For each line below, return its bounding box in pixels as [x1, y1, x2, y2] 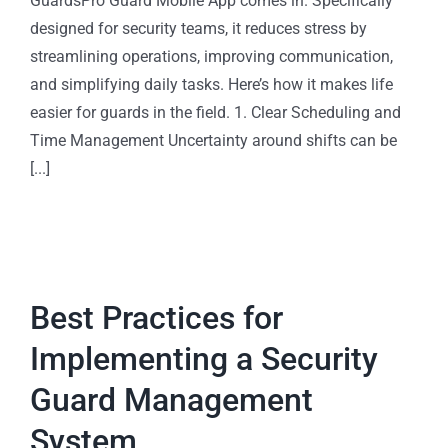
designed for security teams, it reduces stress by [30, 18, 367, 38]
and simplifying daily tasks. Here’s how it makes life [30, 74, 393, 94]
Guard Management [30, 380, 313, 419]
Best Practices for [30, 298, 283, 337]
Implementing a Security [30, 339, 378, 378]
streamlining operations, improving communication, [30, 46, 393, 66]
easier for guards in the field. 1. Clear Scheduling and [30, 102, 401, 122]
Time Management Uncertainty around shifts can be [30, 130, 397, 150]
